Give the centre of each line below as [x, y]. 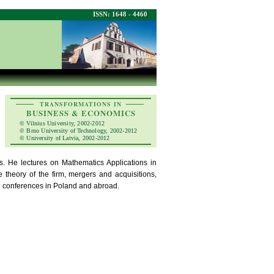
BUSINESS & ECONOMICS [81, 113]
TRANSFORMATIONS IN [81, 104]
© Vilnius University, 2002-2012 [62, 123]
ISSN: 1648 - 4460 [120, 14]
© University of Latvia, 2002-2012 [65, 138]
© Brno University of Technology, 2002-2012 [79, 131]
